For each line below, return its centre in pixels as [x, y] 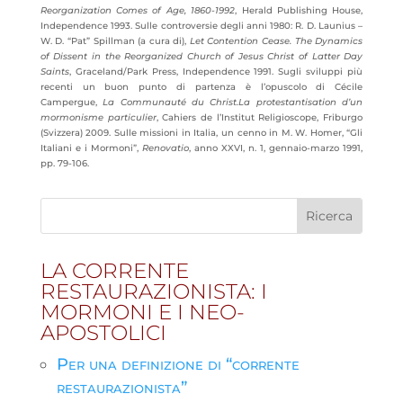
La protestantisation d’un [301, 102]
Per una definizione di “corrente [178, 364]
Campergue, [72, 102]
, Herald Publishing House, [299, 10]
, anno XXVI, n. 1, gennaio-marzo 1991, [276, 148]
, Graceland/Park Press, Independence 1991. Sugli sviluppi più [216, 72]
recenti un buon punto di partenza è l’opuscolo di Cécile [201, 87]
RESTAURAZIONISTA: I [153, 291]
